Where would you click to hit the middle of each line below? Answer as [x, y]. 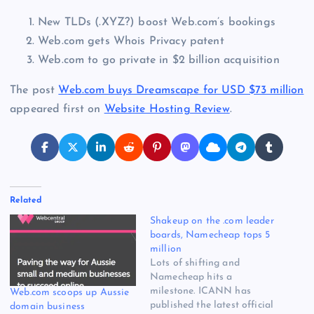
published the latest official [212, 305]
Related [26, 200]
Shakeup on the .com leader [212, 221]
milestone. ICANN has [200, 291]
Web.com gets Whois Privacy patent [131, 41]
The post [34, 90]
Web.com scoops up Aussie [70, 293]
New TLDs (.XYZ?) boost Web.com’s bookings [157, 22]
